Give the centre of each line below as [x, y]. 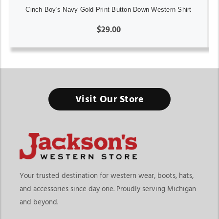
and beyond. [39, 202]
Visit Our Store [109, 99]
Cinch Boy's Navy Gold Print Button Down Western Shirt [109, 10]
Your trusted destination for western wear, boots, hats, [107, 176]
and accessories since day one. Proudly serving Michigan [108, 189]
